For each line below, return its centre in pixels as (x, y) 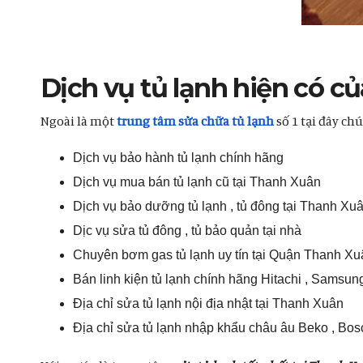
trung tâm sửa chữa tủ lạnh (195, 121)
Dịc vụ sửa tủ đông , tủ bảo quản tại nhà (187, 231)
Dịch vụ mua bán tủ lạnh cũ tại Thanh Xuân (197, 182)
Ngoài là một (79, 121)
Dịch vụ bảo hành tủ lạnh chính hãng (178, 158)
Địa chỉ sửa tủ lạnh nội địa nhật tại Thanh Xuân (208, 303)
